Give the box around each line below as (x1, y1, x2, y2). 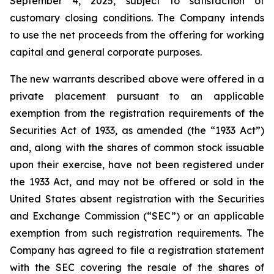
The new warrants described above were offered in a (10, 73, 264, 85)
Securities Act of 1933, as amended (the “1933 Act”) (10, 124, 264, 136)
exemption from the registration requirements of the (10, 107, 264, 119)
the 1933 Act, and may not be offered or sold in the (10, 176, 264, 188)
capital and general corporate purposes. (10, 46, 202, 58)
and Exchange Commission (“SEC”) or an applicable (10, 210, 264, 222)
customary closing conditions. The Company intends (10, 12, 264, 24)
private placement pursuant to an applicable (10, 90, 264, 102)
